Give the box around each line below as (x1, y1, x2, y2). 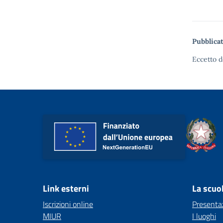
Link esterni (43, 182, 89, 195)
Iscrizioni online (43, 198, 93, 210)
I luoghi (192, 210, 216, 222)
